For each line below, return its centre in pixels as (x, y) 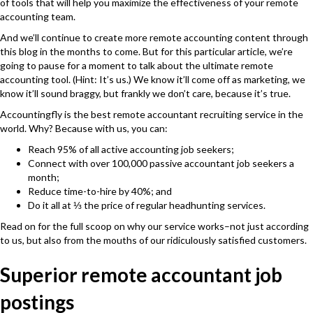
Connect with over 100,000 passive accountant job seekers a (161, 163)
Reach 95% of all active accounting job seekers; (131, 149)
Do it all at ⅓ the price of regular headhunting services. (147, 205)
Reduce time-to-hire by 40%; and (100, 191)
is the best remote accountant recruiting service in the (183, 114)
